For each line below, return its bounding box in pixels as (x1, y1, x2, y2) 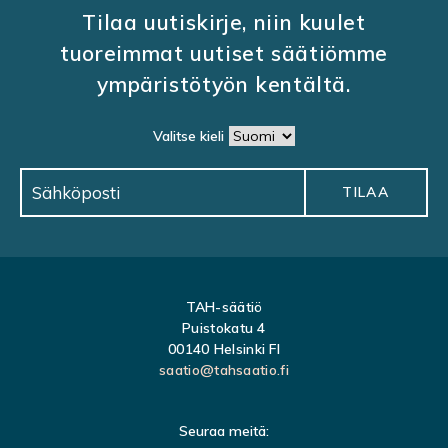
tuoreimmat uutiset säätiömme (60, 40, 388, 67)
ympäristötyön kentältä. (97, 71, 351, 98)
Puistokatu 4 (182, 319, 266, 338)
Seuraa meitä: (179, 422, 269, 441)
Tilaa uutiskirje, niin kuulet (82, 9, 366, 36)
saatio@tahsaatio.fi (159, 361, 289, 380)
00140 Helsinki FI (167, 340, 281, 359)
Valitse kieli (152, 127, 224, 146)
